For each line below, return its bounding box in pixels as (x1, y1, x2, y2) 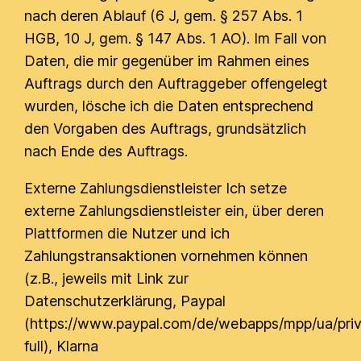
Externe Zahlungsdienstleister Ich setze (24, 180, 288, 197)
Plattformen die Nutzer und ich (24, 225, 230, 242)
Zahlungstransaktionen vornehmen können (24, 247, 309, 264)
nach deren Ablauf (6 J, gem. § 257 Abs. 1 (24, 7, 304, 24)
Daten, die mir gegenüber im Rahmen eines (24, 52, 310, 69)
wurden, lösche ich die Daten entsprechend (24, 98, 314, 114)
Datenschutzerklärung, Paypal (24, 293, 226, 309)
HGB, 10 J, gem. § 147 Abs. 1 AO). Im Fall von (24, 30, 327, 47)
